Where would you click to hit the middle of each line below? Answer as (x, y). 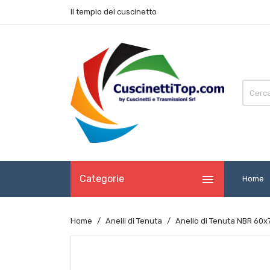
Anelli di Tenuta (134, 221)
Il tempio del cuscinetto (114, 12)
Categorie (102, 179)
